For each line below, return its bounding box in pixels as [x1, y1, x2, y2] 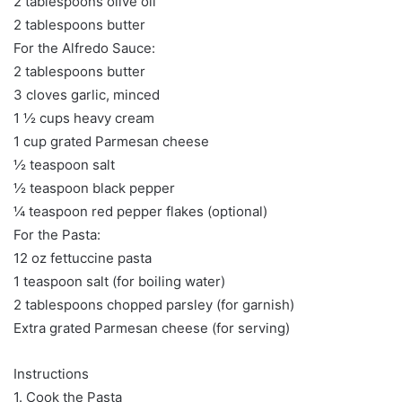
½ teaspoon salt [13, 155, 115, 173]
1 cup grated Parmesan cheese [13, 132, 209, 150]
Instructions [13, 364, 89, 382]
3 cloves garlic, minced [13, 85, 160, 103]
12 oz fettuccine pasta [13, 249, 152, 267]
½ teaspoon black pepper [13, 179, 175, 197]
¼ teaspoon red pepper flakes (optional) [13, 202, 267, 220]
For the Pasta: [13, 225, 100, 243]
